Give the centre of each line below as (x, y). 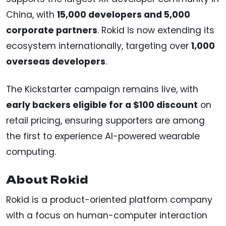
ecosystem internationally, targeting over (99, 46)
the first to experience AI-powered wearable (103, 136)
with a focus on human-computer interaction (107, 216)
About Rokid (47, 180)
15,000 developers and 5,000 (124, 15)
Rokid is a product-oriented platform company (109, 200)
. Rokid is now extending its (156, 31)
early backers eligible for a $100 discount (102, 105)
